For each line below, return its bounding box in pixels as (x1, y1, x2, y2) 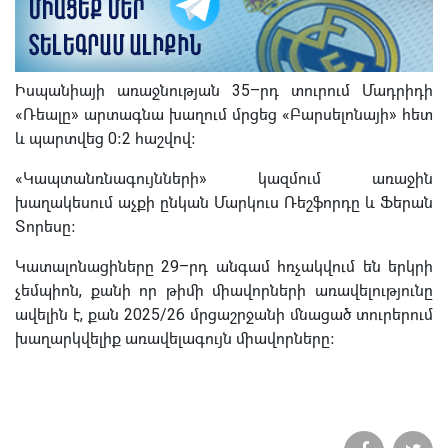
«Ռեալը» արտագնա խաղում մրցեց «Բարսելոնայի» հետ (15, 105, 433, 125)
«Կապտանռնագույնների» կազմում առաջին (15, 169, 433, 189)
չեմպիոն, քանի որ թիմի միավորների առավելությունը (15, 281, 433, 301)
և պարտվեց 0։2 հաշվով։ (15, 129, 196, 149)
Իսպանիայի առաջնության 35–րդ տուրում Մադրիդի (15, 81, 433, 101)
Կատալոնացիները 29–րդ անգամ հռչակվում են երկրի (15, 257, 433, 277)
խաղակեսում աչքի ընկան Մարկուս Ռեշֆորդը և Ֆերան (15, 193, 433, 213)
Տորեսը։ (15, 217, 76, 237)
